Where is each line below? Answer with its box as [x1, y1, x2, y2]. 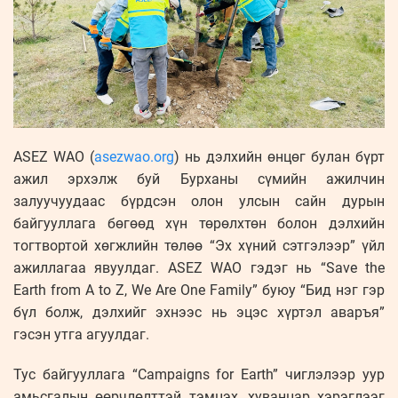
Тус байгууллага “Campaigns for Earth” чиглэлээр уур [13, 366, 385, 384]
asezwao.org [94, 148, 174, 166]
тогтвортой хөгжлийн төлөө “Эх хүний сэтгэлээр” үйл [13, 237, 385, 255]
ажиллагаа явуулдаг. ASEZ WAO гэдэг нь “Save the [13, 259, 385, 277]
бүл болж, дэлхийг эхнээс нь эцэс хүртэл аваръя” [13, 304, 385, 322]
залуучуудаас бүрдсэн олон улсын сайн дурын [13, 193, 385, 211]
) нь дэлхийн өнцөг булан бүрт [174, 148, 385, 166]
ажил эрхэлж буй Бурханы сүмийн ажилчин [13, 171, 385, 188]
